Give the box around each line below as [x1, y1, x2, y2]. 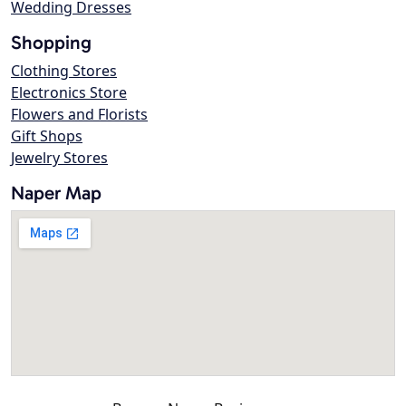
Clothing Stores [11, 61, 117, 82]
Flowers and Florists [11, 104, 148, 125]
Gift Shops [11, 126, 82, 147]
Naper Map [11, 181, 101, 205]
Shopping [11, 31, 92, 54]
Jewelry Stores [11, 148, 108, 169]
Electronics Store [11, 82, 127, 103]
